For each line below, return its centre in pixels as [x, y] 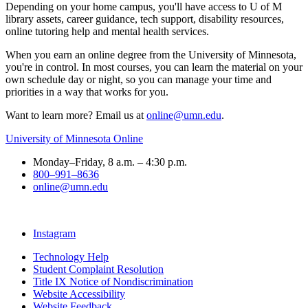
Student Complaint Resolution [98, 269]
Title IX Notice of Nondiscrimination [113, 281]
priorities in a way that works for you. [87, 91]
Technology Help [71, 256]
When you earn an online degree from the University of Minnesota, [151, 54]
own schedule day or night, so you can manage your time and [139, 79]
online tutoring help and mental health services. [107, 31]
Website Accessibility [79, 294]
